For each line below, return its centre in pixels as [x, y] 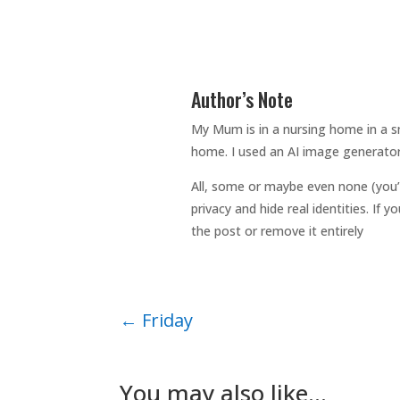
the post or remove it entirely [277, 231]
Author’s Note [242, 100]
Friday [168, 321]
